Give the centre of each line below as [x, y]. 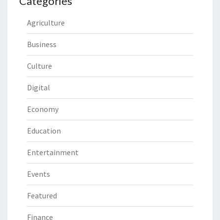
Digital [39, 88]
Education [44, 131]
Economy [43, 109]
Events [39, 174]
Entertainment [53, 152]
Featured [42, 196]
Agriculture [46, 23]
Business [42, 44]
